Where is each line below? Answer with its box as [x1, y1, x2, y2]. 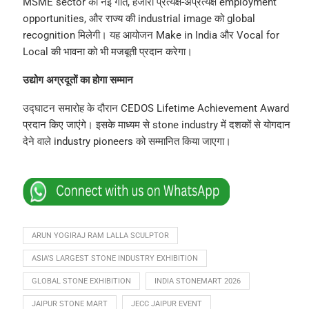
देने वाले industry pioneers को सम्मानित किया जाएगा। [22, 135, 231, 148]
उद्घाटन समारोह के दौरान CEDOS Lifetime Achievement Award [22, 102, 289, 115]
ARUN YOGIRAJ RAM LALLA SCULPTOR [31, 231, 169, 241]
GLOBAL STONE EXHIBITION [31, 277, 131, 286]
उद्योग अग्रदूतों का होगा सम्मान [22, 74, 133, 87]
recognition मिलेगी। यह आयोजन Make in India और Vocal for [22, 29, 279, 42]
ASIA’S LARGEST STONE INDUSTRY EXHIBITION [31, 254, 198, 263]
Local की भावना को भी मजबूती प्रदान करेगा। [22, 46, 192, 59]
